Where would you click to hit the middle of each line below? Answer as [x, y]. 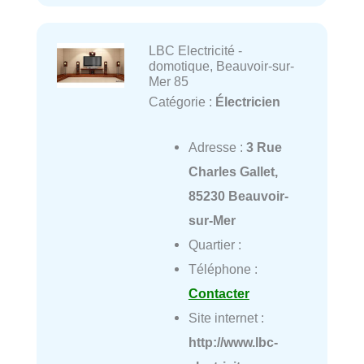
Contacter [219, 294]
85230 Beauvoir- [238, 196]
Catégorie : [182, 102]
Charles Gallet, [233, 172]
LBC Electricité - [195, 51]
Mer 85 [168, 82]
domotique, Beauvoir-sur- [221, 66]
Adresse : [217, 147]
